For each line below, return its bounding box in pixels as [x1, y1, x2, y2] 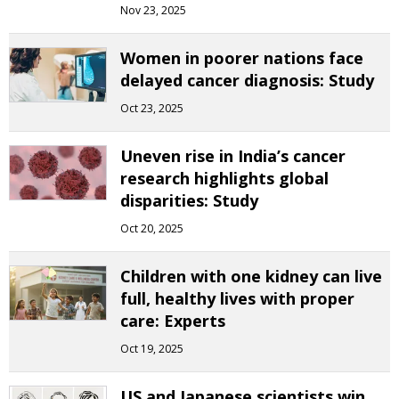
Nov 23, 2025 [120, 3, 186, 18]
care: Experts [120, 310, 225, 331]
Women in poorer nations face [120, 47, 363, 69]
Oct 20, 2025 [120, 221, 183, 236]
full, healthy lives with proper [120, 288, 354, 309]
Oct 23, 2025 [120, 101, 183, 116]
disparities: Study [120, 190, 258, 211]
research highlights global [120, 167, 329, 189]
